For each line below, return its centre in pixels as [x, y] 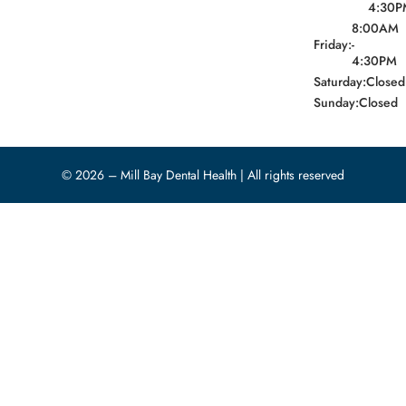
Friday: [333, 45]
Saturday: [340, 82]
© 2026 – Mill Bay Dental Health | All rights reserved [203, 175]
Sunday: [336, 103]
